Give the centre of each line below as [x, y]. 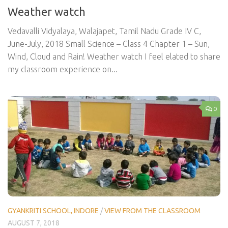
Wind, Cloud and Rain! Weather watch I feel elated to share [114, 56]
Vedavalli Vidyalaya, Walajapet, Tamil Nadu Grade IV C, [104, 31]
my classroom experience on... [63, 69]
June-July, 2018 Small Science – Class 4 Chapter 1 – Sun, [109, 44]
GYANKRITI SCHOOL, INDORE [53, 211]
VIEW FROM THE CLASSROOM [152, 211]
